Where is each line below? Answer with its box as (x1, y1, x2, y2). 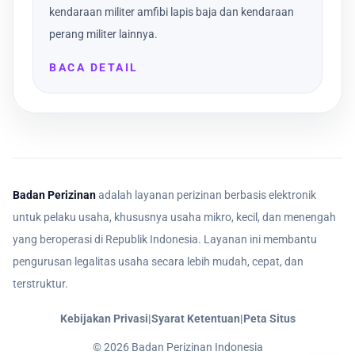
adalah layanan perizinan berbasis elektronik (96, 189, 316, 202)
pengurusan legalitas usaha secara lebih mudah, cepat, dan (13, 255, 303, 269)
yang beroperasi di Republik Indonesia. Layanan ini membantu (13, 233, 317, 246)
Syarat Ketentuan (151, 312, 240, 326)
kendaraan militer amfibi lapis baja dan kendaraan (49, 6, 294, 19)
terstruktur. (13, 277, 68, 291)
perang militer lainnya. (49, 28, 158, 41)
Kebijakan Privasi (59, 312, 148, 326)
